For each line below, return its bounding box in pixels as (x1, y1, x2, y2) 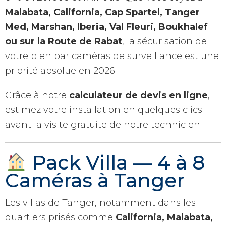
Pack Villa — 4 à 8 (27, 150, 205, 175)
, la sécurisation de (122, 35, 207, 47)
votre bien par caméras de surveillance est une (5, 50, 219, 62)
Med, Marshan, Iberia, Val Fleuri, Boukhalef (5, 21, 208, 32)
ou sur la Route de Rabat (5, 35, 122, 47)
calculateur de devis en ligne (69, 89, 208, 101)
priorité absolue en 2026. (5, 65, 117, 76)
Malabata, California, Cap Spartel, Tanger (5, 6, 200, 18)
